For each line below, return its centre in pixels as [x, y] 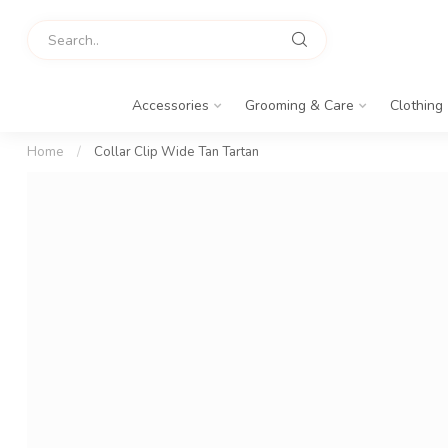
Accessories [170, 105]
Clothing [416, 105]
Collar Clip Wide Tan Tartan [176, 152]
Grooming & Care [299, 105]
